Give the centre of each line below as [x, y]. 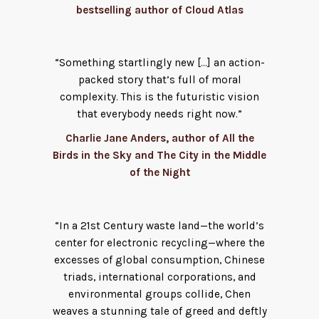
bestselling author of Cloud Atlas [159, 10]
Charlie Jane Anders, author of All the [159, 138]
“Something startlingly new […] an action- [159, 63]
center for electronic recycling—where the [159, 242]
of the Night [159, 173]
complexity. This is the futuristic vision [159, 97]
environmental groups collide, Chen [159, 294]
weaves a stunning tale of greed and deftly [159, 311]
